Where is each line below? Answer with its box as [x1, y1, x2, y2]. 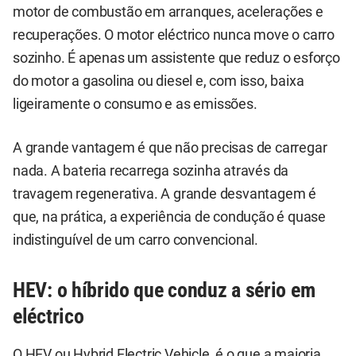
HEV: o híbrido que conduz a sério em [13, 277, 315, 302]
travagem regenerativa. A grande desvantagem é [13, 185, 316, 202]
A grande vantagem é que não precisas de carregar [13, 139, 327, 156]
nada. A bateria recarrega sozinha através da [13, 162, 289, 179]
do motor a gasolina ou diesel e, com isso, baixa [13, 72, 304, 89]
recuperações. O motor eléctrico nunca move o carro [13, 26, 335, 43]
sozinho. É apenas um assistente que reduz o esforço [13, 49, 340, 66]
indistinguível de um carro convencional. [13, 231, 258, 248]
